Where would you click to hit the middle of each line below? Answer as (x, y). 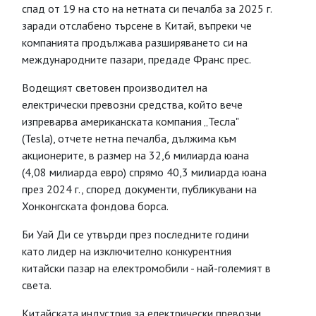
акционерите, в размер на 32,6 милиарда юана (135, 155)
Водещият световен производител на (115, 87)
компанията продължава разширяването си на (135, 42)
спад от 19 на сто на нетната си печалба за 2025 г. (147, 8)
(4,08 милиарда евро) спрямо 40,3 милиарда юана (144, 172)
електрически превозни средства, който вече (132, 104)
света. (37, 285)
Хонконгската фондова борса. (95, 206)
